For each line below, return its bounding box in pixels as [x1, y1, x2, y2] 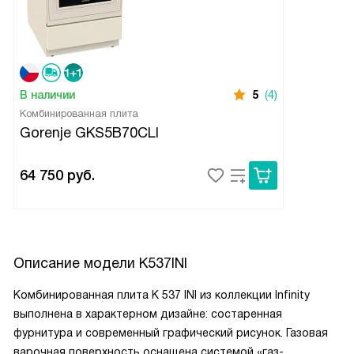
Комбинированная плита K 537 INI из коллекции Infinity [13, 288, 310, 302]
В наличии [20, 88, 75, 102]
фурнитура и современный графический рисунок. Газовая [13, 326, 328, 340]
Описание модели [13, 255, 139, 272]
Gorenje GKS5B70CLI [20, 125, 159, 141]
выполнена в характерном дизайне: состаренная [13, 307, 282, 321]
